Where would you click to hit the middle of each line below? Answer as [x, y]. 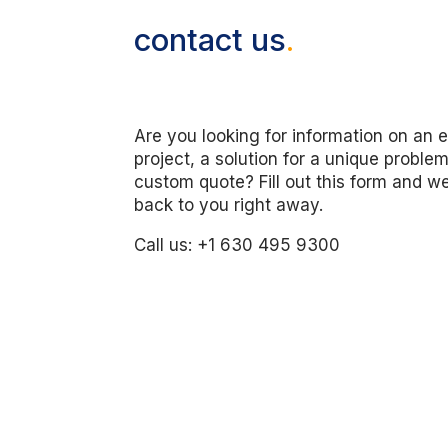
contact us [210, 40]
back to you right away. [229, 204]
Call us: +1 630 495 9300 [237, 244]
